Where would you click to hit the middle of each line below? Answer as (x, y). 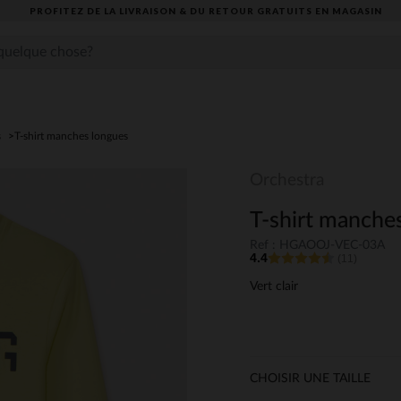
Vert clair (274, 287)
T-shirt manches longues (73, 136)
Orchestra (287, 180)
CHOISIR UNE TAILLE (310, 379)
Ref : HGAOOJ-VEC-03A (317, 246)
